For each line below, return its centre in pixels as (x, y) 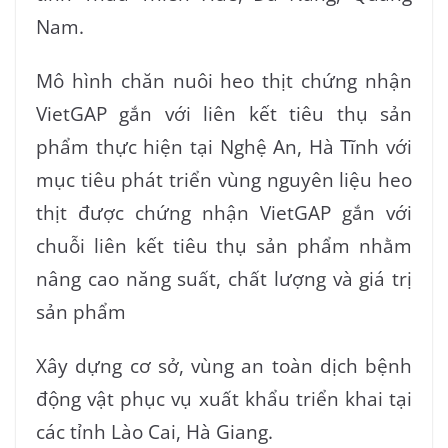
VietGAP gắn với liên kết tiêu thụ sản (224, 113)
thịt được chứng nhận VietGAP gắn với (224, 212)
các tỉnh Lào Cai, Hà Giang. (154, 431)
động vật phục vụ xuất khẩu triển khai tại (224, 398)
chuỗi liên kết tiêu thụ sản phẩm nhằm (224, 245)
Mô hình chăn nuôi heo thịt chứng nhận (224, 80)
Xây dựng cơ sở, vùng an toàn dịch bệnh (224, 365)
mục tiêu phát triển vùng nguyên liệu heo (224, 179)
